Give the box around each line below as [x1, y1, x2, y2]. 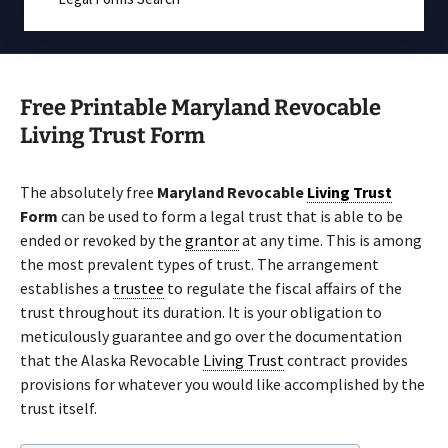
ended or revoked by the [20, 230, 185, 250]
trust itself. [20, 398, 97, 418]
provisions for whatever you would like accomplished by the [20, 374, 425, 394]
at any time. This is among [239, 230, 422, 250]
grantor [185, 230, 239, 250]
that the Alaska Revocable [20, 350, 203, 370]
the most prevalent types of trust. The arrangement [20, 254, 379, 274]
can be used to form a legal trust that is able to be [58, 206, 403, 226]
